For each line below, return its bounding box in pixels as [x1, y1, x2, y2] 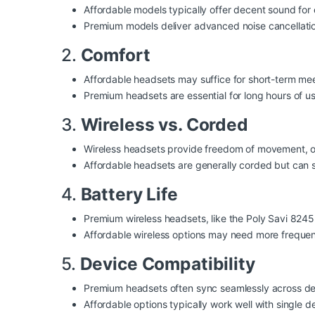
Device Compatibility [79, 253, 255, 275]
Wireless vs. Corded [80, 114, 248, 136]
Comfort [80, 44, 150, 66]
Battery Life [80, 184, 178, 205]
